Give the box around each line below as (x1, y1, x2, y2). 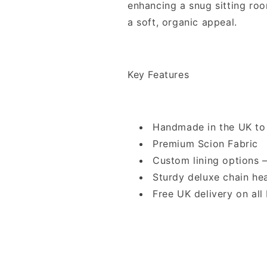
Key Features (128, 69, 190, 80)
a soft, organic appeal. (128, 16, 237, 28)
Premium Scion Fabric (153, 138, 258, 150)
